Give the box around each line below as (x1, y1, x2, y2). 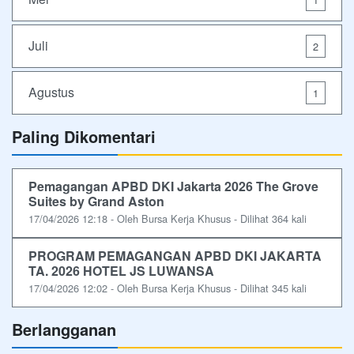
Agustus (28, 83, 74, 102)
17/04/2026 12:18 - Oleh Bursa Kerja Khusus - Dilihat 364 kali (28, 210, 307, 226)
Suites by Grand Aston (28, 191, 164, 210)
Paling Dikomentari (12, 124, 156, 148)
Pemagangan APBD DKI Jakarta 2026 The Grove (28, 176, 318, 195)
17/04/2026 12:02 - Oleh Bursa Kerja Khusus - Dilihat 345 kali (28, 280, 307, 296)
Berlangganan (12, 317, 116, 341)
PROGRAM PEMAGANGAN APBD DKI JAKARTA (28, 246, 322, 265)
